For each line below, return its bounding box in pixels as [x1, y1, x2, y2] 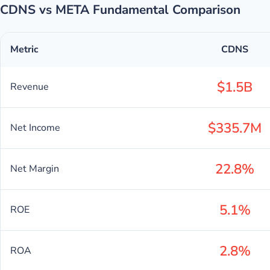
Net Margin [10, 162, 59, 175]
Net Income [10, 121, 60, 134]
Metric [10, 43, 39, 56]
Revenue [10, 80, 49, 93]
